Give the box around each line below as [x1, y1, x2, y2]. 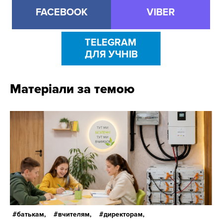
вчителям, [58, 210, 92, 219]
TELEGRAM [84, 37, 136, 49]
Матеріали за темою [10, 81, 135, 98]
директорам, [104, 210, 145, 219]
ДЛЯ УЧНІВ [84, 49, 138, 61]
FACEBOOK [35, 6, 88, 19]
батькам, [17, 210, 46, 219]
